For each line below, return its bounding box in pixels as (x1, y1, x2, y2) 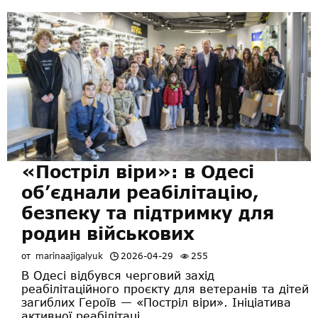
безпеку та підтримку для (21, 202, 274, 223)
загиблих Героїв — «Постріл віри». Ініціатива (21, 295, 291, 309)
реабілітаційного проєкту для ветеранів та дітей (21, 281, 309, 295)
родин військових (21, 222, 194, 243)
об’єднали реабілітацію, (21, 181, 259, 202)
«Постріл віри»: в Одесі (21, 160, 254, 182)
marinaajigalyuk (35, 250, 103, 261)
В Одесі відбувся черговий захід (21, 268, 214, 282)
